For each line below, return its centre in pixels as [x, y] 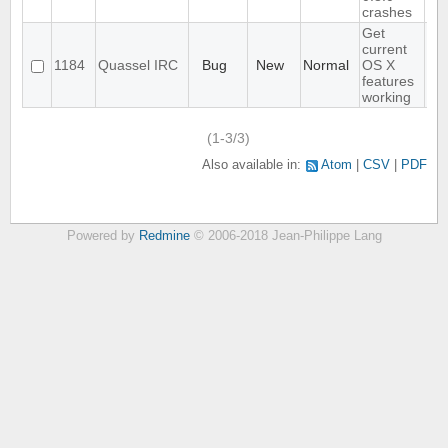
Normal [326, 65]
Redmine [164, 236]
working [386, 97]
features [388, 81]
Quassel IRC [138, 65]
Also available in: [253, 165]
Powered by [102, 236]
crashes [387, 12]
